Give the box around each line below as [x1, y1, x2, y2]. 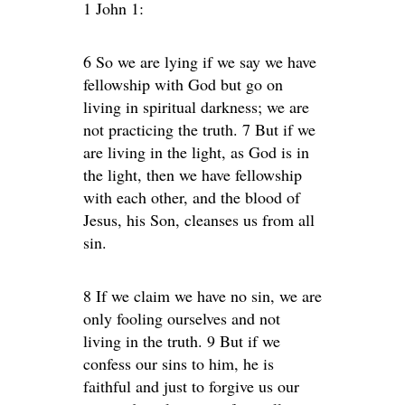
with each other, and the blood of [83, 186, 300, 208]
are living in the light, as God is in [83, 141, 309, 163]
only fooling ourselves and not [83, 307, 280, 329]
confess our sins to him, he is [83, 353, 274, 374]
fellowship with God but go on [83, 73, 283, 95]
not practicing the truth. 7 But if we [83, 118, 316, 140]
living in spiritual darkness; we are [83, 96, 309, 118]
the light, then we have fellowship [83, 164, 302, 185]
